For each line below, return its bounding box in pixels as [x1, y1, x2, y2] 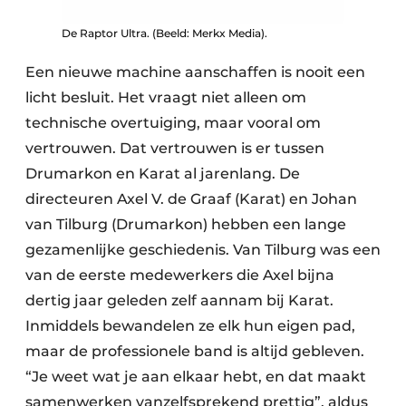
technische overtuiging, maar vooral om [25, 113, 321, 131]
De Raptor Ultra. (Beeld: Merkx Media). [62, 25, 267, 40]
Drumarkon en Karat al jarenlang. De [25, 164, 300, 182]
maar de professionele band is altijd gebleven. [25, 342, 364, 360]
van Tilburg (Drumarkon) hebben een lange [25, 215, 346, 233]
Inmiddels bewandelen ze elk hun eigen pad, [25, 316, 355, 334]
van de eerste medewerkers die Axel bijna [25, 266, 334, 284]
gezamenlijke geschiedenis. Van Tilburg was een [25, 240, 381, 258]
